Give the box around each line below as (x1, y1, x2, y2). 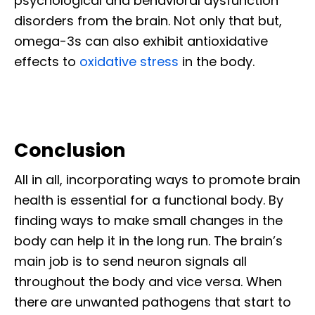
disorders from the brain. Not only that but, (14, 12, 282, 30)
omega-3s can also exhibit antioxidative (14, 32, 268, 51)
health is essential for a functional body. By (14, 191, 283, 210)
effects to (14, 53, 79, 71)
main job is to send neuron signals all (14, 252, 247, 271)
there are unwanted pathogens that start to (14, 293, 291, 311)
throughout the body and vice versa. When (14, 273, 282, 291)
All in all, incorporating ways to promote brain (14, 171, 300, 189)
